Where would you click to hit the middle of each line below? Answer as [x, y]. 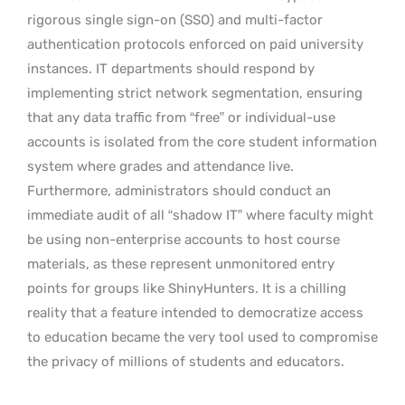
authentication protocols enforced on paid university [195, 44]
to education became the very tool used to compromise [202, 337]
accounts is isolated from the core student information [202, 141]
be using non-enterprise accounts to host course [184, 239]
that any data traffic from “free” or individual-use [181, 117]
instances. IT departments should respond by [171, 68]
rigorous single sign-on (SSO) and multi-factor [175, 19]
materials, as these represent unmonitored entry [181, 264]
